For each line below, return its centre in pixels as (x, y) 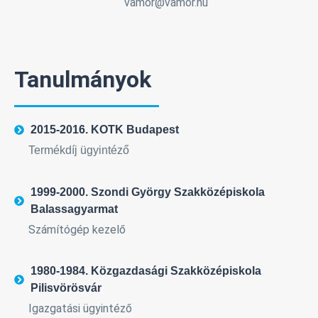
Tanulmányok (83, 80)
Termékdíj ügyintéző (79, 150)
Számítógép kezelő (77, 229)
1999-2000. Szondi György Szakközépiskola (147, 192)
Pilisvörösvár (66, 288)
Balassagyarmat (74, 209)
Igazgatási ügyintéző (80, 309)
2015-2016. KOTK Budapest (104, 130)
